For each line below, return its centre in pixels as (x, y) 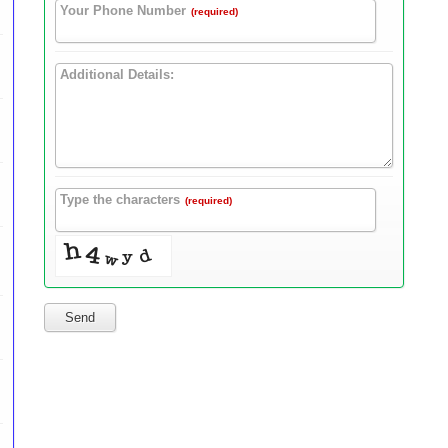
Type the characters (120, 200)
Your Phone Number (123, 11)
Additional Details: (117, 75)
